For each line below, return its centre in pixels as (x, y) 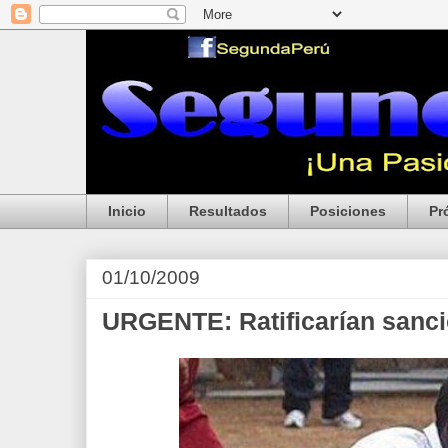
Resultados (228, 211)
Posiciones (348, 211)
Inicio (127, 211)
